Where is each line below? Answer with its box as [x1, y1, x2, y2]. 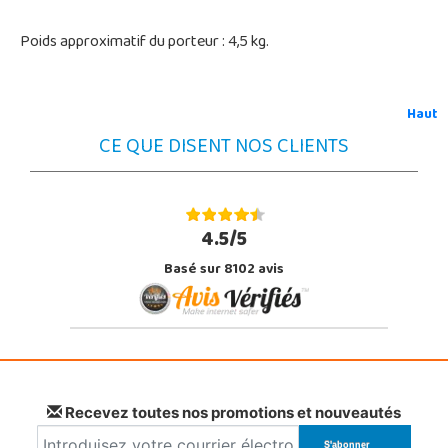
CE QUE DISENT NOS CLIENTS [99, 127, 349, 169]
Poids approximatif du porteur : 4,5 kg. [20, 26, 269, 59]
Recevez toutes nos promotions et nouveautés [62, 402, 401, 422]
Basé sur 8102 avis [164, 255, 284, 285]
